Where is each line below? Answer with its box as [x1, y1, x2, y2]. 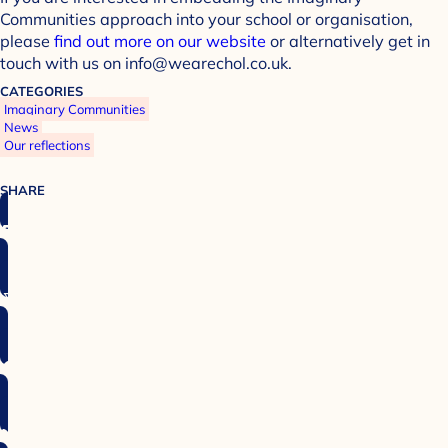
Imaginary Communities [4, 101, 145, 118]
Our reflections [4, 137, 90, 154]
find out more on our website [54, 30, 266, 52]
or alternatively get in [266, 30, 430, 52]
